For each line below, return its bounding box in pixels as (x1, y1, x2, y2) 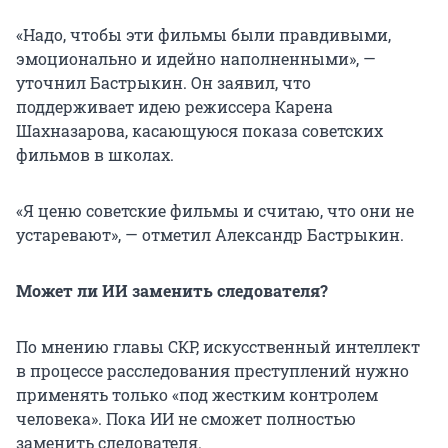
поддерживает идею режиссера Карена (16, 96, 333, 118)
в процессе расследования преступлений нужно (16, 360, 409, 382)
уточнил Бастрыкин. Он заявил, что (16, 72, 311, 94)
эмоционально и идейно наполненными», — (16, 48, 376, 70)
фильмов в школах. (16, 144, 174, 166)
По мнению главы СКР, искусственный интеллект (16, 336, 420, 358)
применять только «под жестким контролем (16, 384, 378, 406)
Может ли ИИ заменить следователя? (16, 280, 328, 302)
